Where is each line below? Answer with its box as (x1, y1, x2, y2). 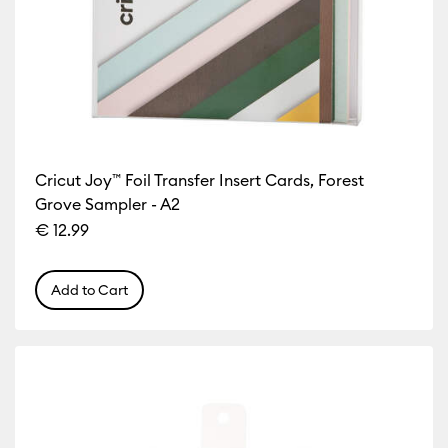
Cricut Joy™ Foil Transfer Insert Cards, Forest (35, 169, 365, 190)
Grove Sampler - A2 (35, 193, 181, 214)
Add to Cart (51, 280, 129, 299)
